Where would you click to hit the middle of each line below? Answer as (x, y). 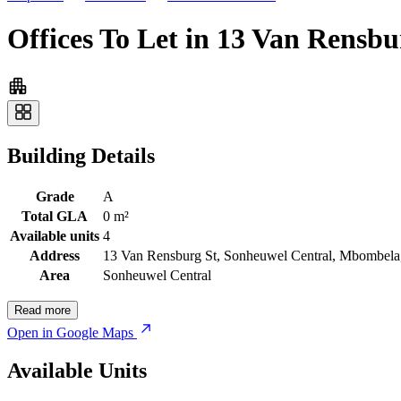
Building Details (81, 155)
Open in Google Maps (70, 332)
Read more (43, 310)
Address (55, 255)
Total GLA (55, 216)
